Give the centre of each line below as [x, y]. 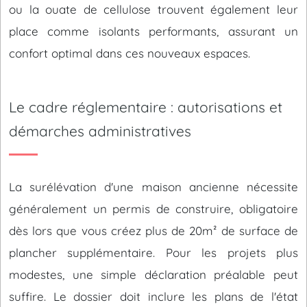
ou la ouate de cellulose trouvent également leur [153, 9]
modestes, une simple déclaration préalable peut [153, 274]
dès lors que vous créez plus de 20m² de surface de [153, 231]
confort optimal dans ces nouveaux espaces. [130, 53]
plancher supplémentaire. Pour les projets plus [153, 253]
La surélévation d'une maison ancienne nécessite [153, 187]
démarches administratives [100, 131]
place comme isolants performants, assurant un [153, 31]
